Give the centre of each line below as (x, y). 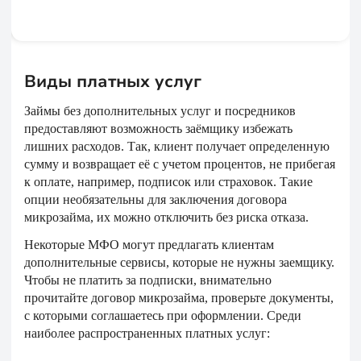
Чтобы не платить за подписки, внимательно (148, 280)
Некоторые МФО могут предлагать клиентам (149, 245)
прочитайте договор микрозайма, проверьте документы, (179, 298)
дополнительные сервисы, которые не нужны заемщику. (179, 262)
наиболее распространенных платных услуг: (147, 333)
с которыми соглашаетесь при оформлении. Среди (163, 315)
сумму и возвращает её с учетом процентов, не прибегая (180, 164)
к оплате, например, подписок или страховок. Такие (168, 182)
